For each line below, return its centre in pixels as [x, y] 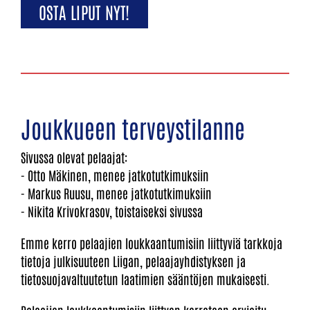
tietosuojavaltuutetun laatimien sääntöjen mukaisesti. [145, 279]
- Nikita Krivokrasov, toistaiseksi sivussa [112, 211]
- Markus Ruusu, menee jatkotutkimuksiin [116, 193]
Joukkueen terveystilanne [133, 128]
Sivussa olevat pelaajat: [74, 157]
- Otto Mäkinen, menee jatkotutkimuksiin [115, 175]
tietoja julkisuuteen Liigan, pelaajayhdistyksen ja [133, 261]
